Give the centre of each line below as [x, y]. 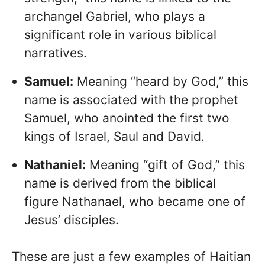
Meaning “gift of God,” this [165, 164]
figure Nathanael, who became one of [135, 201]
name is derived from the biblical [120, 183]
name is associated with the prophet [131, 100]
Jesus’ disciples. [72, 219]
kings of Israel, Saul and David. [114, 137]
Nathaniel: [55, 164]
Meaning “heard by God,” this [161, 82]
